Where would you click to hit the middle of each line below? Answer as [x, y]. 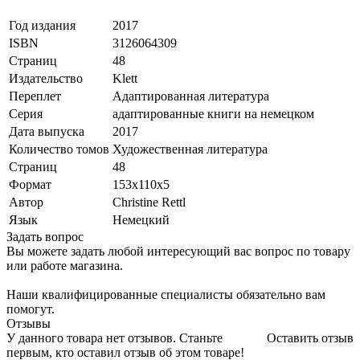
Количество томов [59, 149]
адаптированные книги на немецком [213, 114]
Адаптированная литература [191, 96]
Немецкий [141, 220]
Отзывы [29, 324]
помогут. [31, 309]
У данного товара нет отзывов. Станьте [115, 338]
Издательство [46, 79]
